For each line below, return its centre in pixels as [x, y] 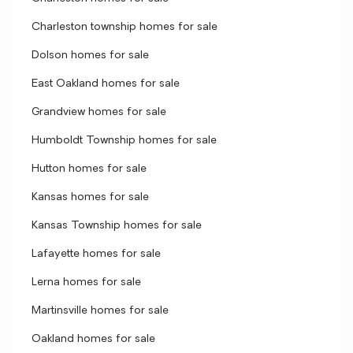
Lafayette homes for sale [96, 254]
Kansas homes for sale [90, 197]
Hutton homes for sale [89, 169]
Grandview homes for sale [99, 112]
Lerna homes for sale [86, 282]
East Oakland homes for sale [106, 84]
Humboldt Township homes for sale [124, 141]
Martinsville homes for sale [100, 311]
